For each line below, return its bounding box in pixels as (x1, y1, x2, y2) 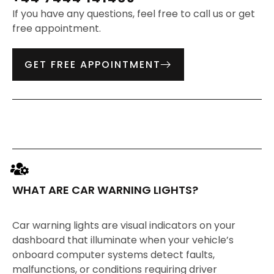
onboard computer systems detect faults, (12, 247, 215, 262)
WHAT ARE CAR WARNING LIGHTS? (12, 182, 198, 198)
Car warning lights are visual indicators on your (12, 218, 235, 232)
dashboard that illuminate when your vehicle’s (12, 232, 234, 247)
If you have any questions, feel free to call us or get (12, 6, 255, 21)
